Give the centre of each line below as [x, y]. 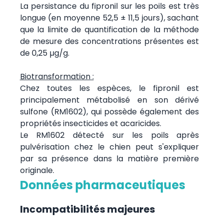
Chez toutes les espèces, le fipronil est [109, 88]
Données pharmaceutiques [102, 185]
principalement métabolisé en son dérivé [109, 100]
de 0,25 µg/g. [44, 53]
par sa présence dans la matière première [109, 158]
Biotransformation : [57, 76]
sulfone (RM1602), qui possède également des [109, 111]
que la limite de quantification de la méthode [109, 29]
